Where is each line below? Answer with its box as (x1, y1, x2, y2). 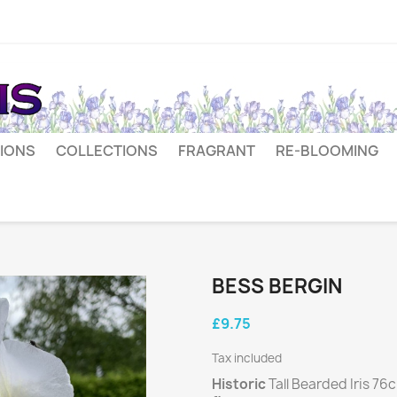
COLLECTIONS (56, 141, 158, 160)
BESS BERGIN (212, 273, 342, 300)
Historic (212, 375, 266, 393)
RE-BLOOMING (276, 141, 378, 160)
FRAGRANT (178, 141, 255, 160)
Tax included (212, 350, 282, 366)
